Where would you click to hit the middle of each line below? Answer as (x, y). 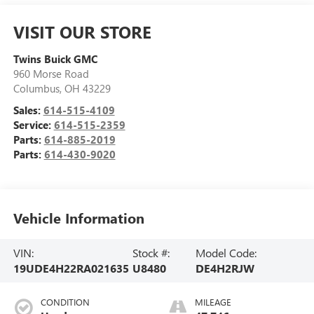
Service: (33, 124)
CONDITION (65, 301)
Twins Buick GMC (55, 59)
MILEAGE (213, 301)
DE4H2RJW (225, 268)
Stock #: (151, 252)
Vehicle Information (78, 218)
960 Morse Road (51, 73)
